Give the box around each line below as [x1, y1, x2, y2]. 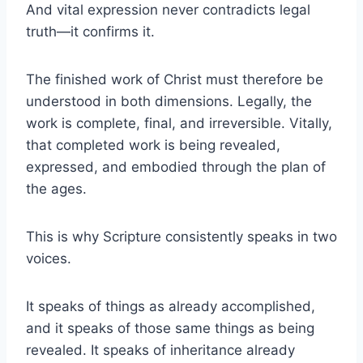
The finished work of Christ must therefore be [26, 70, 323, 88]
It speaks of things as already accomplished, [26, 297, 315, 314]
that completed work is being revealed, [26, 136, 280, 153]
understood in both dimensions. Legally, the [26, 92, 312, 109]
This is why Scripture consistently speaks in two [26, 228, 337, 245]
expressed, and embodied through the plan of [26, 158, 326, 175]
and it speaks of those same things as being [26, 319, 314, 336]
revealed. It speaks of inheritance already [26, 341, 295, 358]
